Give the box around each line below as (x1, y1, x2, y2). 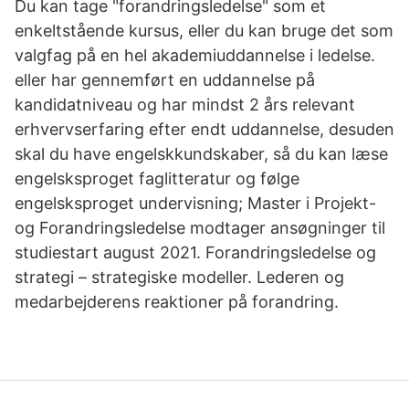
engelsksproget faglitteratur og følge (15, 169, 299, 188)
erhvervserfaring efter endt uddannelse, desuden (15, 120, 394, 139)
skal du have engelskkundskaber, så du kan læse (15, 144, 388, 163)
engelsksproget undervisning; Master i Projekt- (15, 194, 376, 213)
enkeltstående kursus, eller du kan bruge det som (15, 21, 393, 40)
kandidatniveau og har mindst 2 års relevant (15, 95, 355, 114)
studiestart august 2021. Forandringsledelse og (15, 243, 376, 262)
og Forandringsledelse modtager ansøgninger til (15, 218, 385, 237)
